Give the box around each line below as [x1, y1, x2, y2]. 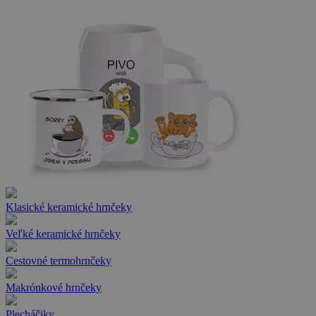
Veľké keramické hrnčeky [6, 227, 121, 240]
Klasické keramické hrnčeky [6, 200, 132, 213]
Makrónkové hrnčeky [6, 281, 102, 293]
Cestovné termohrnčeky [6, 254, 111, 267]
